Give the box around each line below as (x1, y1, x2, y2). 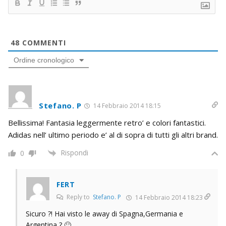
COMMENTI (20, 37, 66, 47)
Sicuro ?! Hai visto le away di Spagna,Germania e (26, 209, 183, 219)
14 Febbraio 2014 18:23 (134, 193, 203, 202)
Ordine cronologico (14, 55, 74, 64)
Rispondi (61, 147, 88, 157)
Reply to (65, 193, 93, 202)
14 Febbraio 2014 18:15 (92, 101, 161, 110)
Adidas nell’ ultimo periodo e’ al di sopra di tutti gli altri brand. (8, 129, 218, 140)
